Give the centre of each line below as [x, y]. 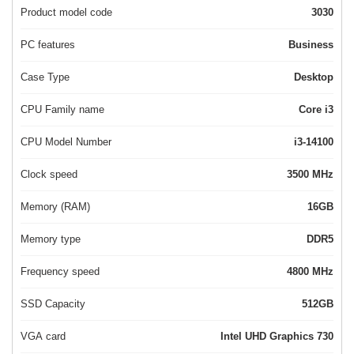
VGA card [43, 337]
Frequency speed [60, 272]
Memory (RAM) [55, 207]
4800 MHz [323, 272]
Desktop [314, 77]
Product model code [66, 13]
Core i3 [316, 110]
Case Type [45, 77]
